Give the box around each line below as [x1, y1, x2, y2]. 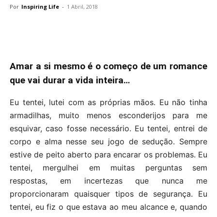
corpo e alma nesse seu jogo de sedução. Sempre [10, 136, 207, 146]
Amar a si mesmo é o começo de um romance [10, 60, 207, 72]
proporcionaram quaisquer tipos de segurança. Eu [10, 188, 207, 199]
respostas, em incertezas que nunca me [10, 175, 207, 186]
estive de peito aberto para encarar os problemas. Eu [10, 149, 207, 159]
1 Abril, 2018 [67, 2, 98, 10]
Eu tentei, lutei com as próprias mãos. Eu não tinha [10, 97, 207, 107]
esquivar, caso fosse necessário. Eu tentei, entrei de [10, 123, 207, 133]
